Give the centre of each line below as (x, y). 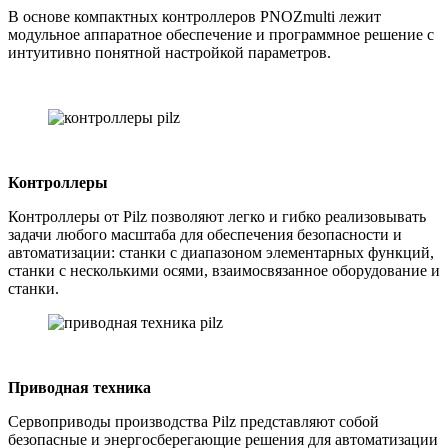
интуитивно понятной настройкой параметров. (169, 53)
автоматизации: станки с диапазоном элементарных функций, (221, 253)
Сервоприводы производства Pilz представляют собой (193, 422)
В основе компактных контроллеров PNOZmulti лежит (194, 17)
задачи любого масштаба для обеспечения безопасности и (205, 235)
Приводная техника (79, 388)
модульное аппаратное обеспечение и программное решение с (221, 35)
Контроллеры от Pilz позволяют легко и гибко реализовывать (217, 217)
